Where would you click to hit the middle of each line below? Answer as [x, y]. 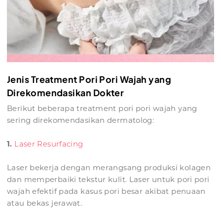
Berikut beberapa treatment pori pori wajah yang [102, 109]
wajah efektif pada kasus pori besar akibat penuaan [106, 191]
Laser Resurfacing [49, 144]
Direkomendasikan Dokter [66, 93]
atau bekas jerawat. [45, 203]
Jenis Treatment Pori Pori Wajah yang [89, 79]
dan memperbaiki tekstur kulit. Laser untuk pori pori [108, 180]
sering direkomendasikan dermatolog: [81, 120]
